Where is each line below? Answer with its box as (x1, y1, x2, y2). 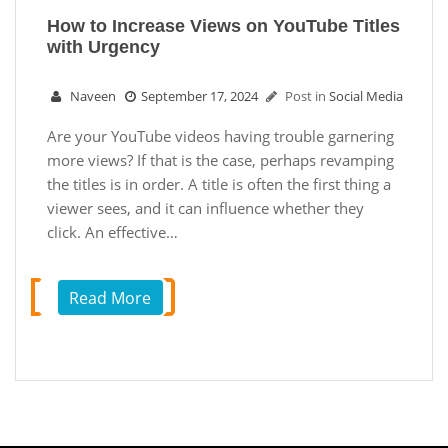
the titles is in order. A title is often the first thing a (47, 174, 391, 195)
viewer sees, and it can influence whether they (47, 198, 364, 219)
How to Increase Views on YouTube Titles (47, 16, 400, 37)
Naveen (70, 87, 116, 106)
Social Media (329, 87, 403, 106)
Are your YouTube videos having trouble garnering (47, 126, 394, 147)
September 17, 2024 (141, 87, 258, 106)
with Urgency (47, 37, 160, 58)
